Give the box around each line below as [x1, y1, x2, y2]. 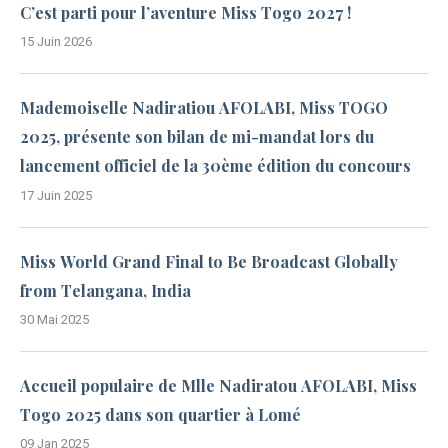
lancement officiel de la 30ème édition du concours [20, 155, 411, 177]
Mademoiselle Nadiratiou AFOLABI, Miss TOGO [20, 97, 388, 119]
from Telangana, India [20, 279, 191, 301]
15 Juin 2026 [20, 34, 92, 50]
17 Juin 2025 [20, 187, 92, 203]
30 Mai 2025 [20, 311, 89, 327]
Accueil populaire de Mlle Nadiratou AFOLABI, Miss [20, 374, 417, 396]
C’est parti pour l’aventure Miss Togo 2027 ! [20, 2, 351, 24]
